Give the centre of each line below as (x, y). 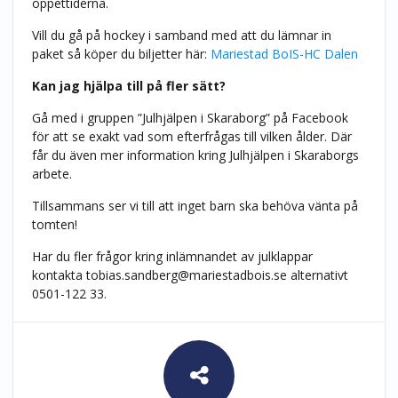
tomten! (54, 224)
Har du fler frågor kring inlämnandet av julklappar (172, 256)
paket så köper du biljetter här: (121, 53)
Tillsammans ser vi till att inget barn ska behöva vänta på (195, 205)
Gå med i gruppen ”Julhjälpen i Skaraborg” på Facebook (190, 117)
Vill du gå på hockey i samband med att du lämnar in (181, 35)
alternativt (317, 275)
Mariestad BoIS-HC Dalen (284, 53)
